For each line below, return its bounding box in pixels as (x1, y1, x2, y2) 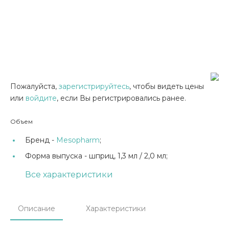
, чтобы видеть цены (129, 82, 204, 91)
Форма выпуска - (25, 151, 89, 161)
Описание (18, 204, 55, 213)
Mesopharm (56, 135, 100, 145)
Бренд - (25, 135, 56, 145)
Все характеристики (25, 170, 113, 179)
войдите (26, 94, 57, 103)
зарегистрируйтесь (59, 82, 129, 91)
